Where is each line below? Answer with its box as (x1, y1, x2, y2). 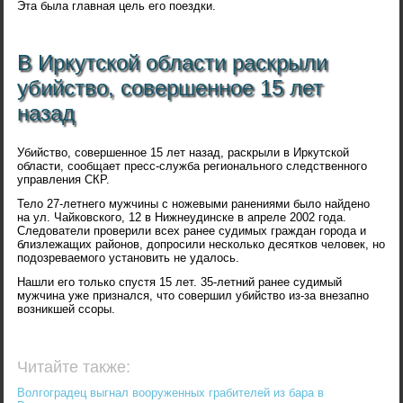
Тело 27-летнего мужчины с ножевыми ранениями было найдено (17, 197, 371, 211)
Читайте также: (17, 358, 131, 377)
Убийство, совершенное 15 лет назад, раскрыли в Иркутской (17, 146, 350, 160)
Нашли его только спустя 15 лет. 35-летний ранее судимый (17, 275, 343, 290)
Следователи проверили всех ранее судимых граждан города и (17, 224, 367, 238)
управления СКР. (17, 173, 111, 187)
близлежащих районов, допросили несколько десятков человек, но (17, 237, 386, 252)
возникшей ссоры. (17, 302, 116, 317)
